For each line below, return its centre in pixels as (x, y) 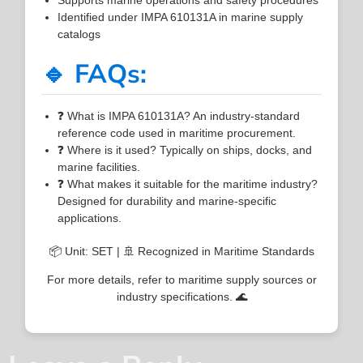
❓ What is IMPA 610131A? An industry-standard (179, 115)
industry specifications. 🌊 (181, 296)
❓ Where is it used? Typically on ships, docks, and (185, 149)
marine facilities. (99, 167)
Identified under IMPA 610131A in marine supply (181, 17)
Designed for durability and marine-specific (167, 201)
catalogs (79, 34)
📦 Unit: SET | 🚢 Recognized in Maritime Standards (181, 251)
